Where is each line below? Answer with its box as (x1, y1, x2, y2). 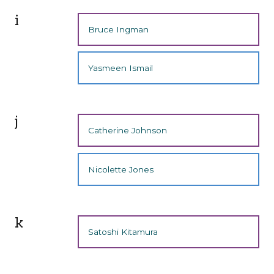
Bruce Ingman (88, 24, 149, 34)
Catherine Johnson (88, 125, 168, 136)
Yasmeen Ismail (88, 62, 154, 73)
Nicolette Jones (88, 164, 154, 174)
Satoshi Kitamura (88, 227, 158, 237)
